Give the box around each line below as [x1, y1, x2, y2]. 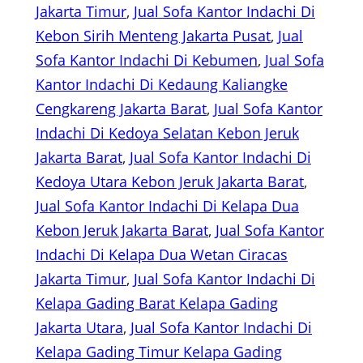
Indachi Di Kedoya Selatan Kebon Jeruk [36, 123, 299, 143]
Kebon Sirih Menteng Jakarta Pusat [36, 26, 271, 46]
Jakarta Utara [36, 318, 123, 338]
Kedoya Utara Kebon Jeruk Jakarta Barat [36, 172, 304, 192]
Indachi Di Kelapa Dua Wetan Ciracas [36, 245, 288, 265]
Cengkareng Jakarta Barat [36, 99, 207, 119]
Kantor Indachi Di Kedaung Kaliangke [36, 75, 288, 95]
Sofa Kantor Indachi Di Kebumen [36, 50, 258, 70]
